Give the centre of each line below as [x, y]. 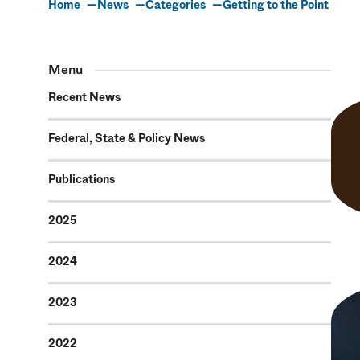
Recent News [84, 97]
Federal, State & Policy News [127, 138]
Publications [82, 179]
